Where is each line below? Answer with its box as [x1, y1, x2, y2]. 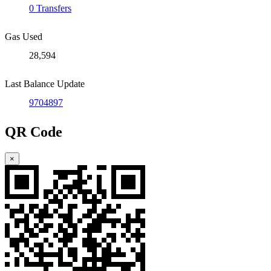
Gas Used [5, 31, 42, 42]
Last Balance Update [5, 79, 85, 90]
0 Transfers [29, 3, 71, 14]
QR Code [5, 124, 62, 140]
